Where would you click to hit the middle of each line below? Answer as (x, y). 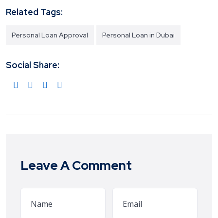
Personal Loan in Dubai (138, 35)
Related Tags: (34, 12)
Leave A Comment (76, 166)
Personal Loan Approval (50, 35)
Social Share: (33, 65)
